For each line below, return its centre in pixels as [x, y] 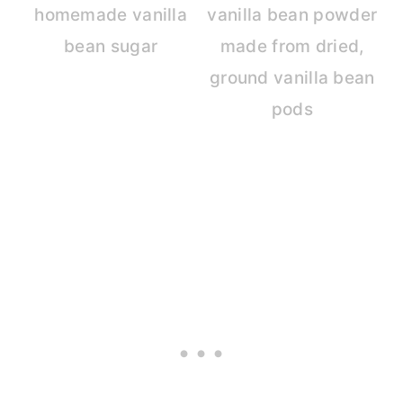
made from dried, [292, 47]
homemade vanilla [111, 15]
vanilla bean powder [292, 15]
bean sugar [111, 47]
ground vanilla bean [292, 78]
